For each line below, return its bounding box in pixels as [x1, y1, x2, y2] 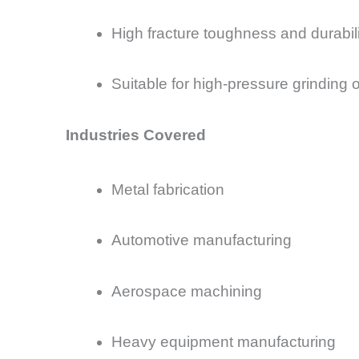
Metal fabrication [111, 180, 224, 198]
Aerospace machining [111, 282, 262, 300]
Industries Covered [66, 126, 206, 143]
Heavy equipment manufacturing [111, 333, 336, 351]
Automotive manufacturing [111, 232, 292, 249]
